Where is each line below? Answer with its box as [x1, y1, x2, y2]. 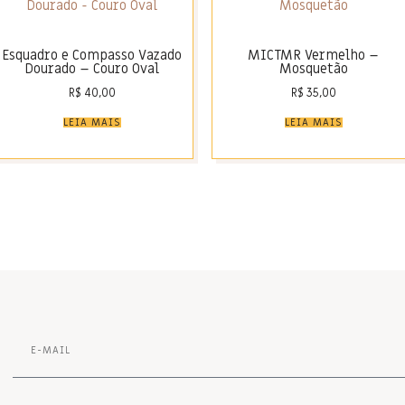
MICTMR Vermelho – [248, 46, 379, 65]
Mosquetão [278, 60, 348, 79]
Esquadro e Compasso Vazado [2, 46, 182, 65]
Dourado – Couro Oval [24, 60, 159, 79]
